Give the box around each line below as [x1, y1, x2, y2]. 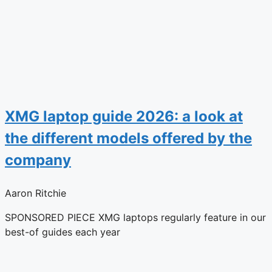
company [5, 151, 71, 169]
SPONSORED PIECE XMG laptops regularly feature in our [5, 211, 266, 223]
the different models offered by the [5, 129, 252, 147]
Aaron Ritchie [5, 186, 66, 199]
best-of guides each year [5, 225, 120, 238]
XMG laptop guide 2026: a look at [5, 107, 243, 125]
